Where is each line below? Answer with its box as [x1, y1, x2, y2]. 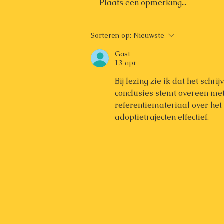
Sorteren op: [91, 31, 131, 40]
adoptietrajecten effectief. [115, 112, 209, 123]
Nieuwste [133, 31, 164, 40]
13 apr [115, 58, 136, 68]
